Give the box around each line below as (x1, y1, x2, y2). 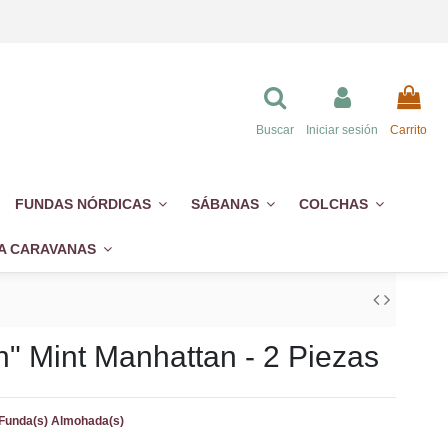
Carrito (390, 122, 427, 137)
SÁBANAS (190, 196, 263, 213)
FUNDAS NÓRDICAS (14, 196, 155, 213)
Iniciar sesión (306, 122, 378, 137)
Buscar (256, 122, 294, 137)
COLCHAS (298, 196, 372, 213)
